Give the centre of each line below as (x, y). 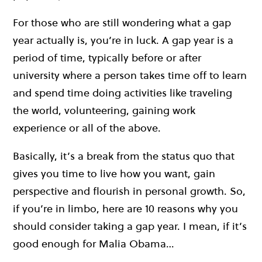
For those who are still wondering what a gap (122, 23)
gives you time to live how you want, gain (114, 174)
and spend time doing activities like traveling (123, 93)
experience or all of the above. (87, 128)
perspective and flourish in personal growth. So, (129, 191)
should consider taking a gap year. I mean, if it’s (130, 226)
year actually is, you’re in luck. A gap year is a (123, 40)
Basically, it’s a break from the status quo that (124, 156)
